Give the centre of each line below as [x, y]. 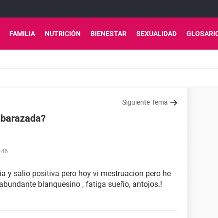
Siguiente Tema [145, 102]
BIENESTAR [109, 34]
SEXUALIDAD [156, 34]
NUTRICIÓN [63, 34]
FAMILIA [22, 34]
